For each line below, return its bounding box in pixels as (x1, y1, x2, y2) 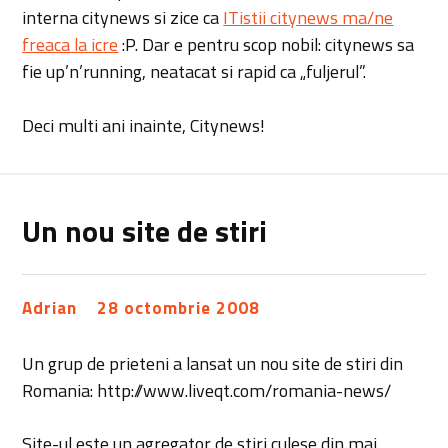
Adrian (22, 295, 78, 322)
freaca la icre (22, 31, 119, 59)
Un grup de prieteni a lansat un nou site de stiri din (22, 349, 404, 377)
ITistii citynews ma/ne (223, 4, 394, 32)
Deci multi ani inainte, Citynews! (22, 112, 266, 140)
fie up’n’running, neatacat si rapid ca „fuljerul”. (22, 58, 367, 86)
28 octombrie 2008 (97, 295, 261, 322)
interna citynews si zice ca (22, 4, 224, 32)
